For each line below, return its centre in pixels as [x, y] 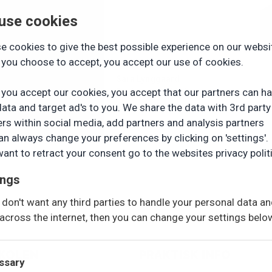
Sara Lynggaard [148, 79]
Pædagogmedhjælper [158, 92]
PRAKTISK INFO [185, 255]
